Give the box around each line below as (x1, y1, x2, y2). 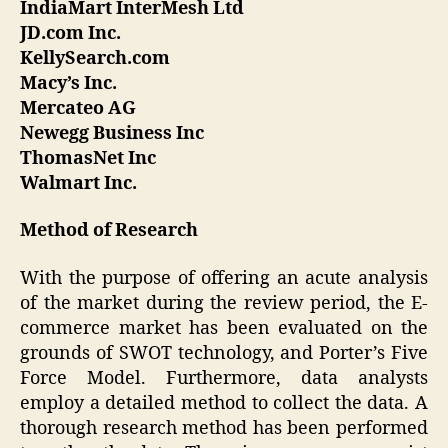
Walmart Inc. (20, 171, 137, 195)
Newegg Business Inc (20, 121, 204, 145)
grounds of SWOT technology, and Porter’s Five (20, 341, 428, 365)
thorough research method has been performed (20, 416, 428, 440)
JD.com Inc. (20, 21, 121, 45)
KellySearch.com (20, 46, 170, 70)
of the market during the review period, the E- (20, 291, 428, 315)
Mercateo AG (20, 96, 136, 120)
